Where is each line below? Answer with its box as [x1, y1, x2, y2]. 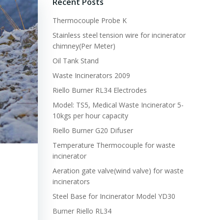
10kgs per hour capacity [52, 111, 128, 120]
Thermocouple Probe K [52, 16, 127, 25]
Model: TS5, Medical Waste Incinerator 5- [52, 100, 184, 110]
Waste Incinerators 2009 [52, 71, 130, 80]
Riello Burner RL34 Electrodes [52, 85, 147, 95]
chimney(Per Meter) [52, 41, 115, 51]
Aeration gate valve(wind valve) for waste [52, 166, 184, 175]
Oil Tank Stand [52, 56, 99, 65]
